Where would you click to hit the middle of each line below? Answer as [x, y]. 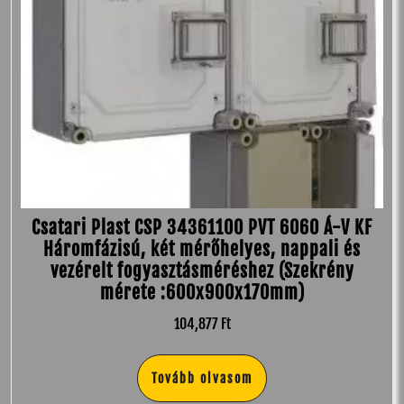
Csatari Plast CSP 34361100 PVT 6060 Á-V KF [202, 228]
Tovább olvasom [202, 379]
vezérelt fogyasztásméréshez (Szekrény [202, 271]
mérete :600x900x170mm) [202, 293]
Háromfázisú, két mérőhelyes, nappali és [202, 250]
